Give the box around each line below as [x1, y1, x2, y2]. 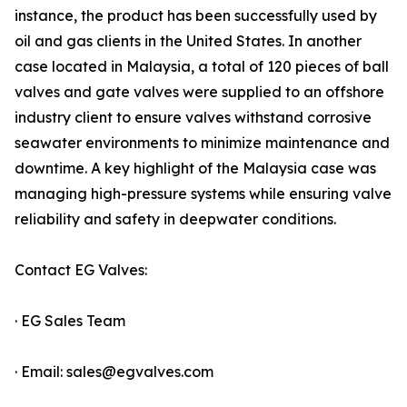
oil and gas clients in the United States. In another [15, 32, 362, 51]
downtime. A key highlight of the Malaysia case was [15, 159, 376, 178]
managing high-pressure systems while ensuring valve [15, 184, 392, 203]
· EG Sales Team [15, 312, 125, 331]
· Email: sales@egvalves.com [15, 362, 213, 382]
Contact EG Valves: [15, 261, 147, 280]
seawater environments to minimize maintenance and [15, 134, 390, 153]
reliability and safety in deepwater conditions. [15, 210, 336, 229]
